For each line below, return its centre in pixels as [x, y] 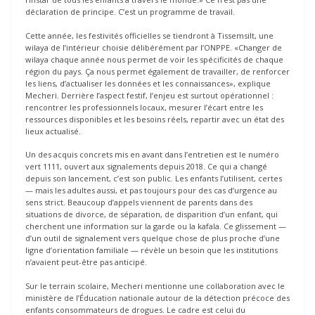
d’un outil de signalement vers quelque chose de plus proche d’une [153, 238]
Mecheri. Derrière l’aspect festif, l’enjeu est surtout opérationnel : [149, 95]
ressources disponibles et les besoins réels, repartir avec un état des [155, 119]
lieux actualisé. [53, 131]
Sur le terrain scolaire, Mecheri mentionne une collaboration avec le [155, 285]
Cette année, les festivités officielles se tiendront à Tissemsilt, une [149, 35]
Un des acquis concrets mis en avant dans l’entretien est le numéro [152, 155]
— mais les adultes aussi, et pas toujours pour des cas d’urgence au [151, 191]
